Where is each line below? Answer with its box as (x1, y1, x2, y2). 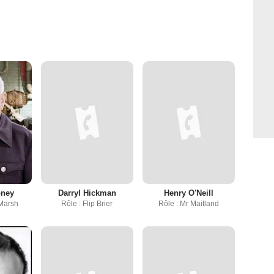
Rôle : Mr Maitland (158, 199, 219, 209)
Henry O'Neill (163, 188, 213, 198)
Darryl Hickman (57, 188, 116, 198)
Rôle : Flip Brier (61, 199, 113, 209)
